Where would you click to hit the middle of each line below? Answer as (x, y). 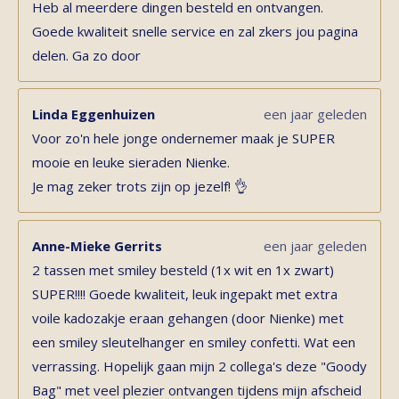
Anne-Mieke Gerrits (97, 245)
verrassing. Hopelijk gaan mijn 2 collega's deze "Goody (199, 366)
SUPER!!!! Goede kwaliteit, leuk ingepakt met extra (185, 293)
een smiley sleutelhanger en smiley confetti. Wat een (194, 342)
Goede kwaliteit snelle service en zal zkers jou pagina (195, 31)
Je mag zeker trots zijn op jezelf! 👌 (140, 186)
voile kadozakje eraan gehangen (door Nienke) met (188, 318)
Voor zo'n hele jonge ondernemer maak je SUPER (183, 138)
